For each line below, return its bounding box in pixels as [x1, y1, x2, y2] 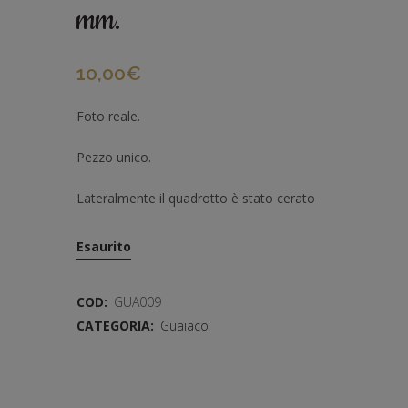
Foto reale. [76, 107, 140, 125]
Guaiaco [160, 316, 209, 334]
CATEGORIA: [76, 316, 158, 334]
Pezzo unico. [76, 148, 151, 166]
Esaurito [76, 237, 131, 255]
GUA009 [114, 292, 161, 311]
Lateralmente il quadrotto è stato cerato [76, 189, 315, 207]
